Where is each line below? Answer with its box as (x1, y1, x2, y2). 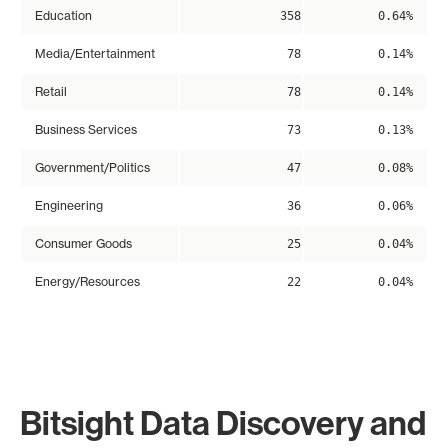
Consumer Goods (35, 236, 132, 252)
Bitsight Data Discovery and (20, 401, 426, 445)
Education (35, 8, 92, 24)
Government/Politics (35, 160, 150, 176)
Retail (35, 84, 67, 100)
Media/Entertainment (35, 46, 155, 62)
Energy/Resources (35, 274, 140, 290)
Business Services (35, 122, 137, 138)
